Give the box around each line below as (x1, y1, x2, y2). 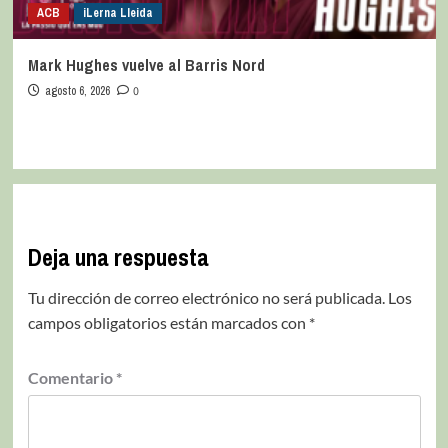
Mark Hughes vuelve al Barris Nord (27, 53, 265, 76)
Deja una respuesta (27, 240, 209, 273)
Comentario (27, 367, 116, 387)
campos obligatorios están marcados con (27, 312, 309, 332)
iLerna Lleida (82, 4, 153, 21)
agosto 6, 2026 (44, 82, 110, 99)
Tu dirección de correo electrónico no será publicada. (27, 287, 385, 307)
